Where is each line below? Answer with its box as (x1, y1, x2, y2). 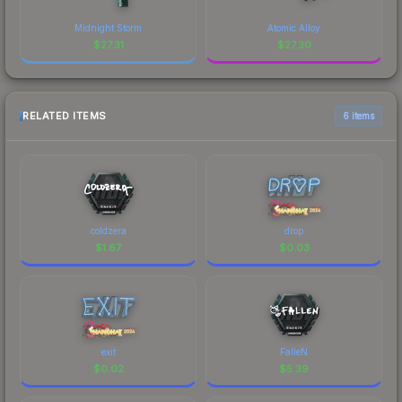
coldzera (90, 224, 127, 236)
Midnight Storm (74, 22, 142, 33)
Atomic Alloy (267, 22, 320, 33)
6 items (343, 109, 374, 121)
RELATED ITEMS (22, 109, 107, 123)
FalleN (280, 345, 308, 357)
